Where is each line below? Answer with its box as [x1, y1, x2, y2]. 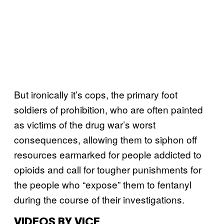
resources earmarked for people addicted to [14, 147, 201, 161]
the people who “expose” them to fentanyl [14, 177, 191, 191]
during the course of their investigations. [14, 192, 187, 206]
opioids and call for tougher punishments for [14, 162, 201, 176]
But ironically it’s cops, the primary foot [14, 87, 177, 101]
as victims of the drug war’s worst [14, 117, 155, 131]
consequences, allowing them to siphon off [14, 132, 197, 146]
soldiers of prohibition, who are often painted [14, 102, 203, 116]
